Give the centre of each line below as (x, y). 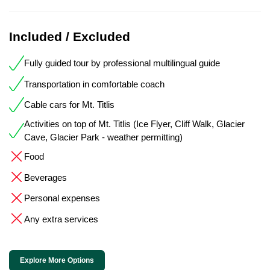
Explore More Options (57, 260)
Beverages (46, 177)
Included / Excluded (70, 36)
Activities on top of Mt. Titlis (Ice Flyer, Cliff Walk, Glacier (134, 124)
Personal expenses (62, 198)
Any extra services (61, 219)
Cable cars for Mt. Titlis (69, 105)
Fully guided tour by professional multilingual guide (122, 63)
